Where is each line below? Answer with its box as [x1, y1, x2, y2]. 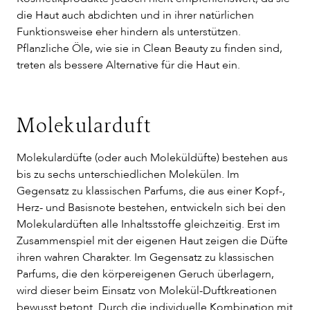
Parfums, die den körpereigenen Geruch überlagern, [17, 266, 274, 282]
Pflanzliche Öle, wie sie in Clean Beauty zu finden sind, [17, 41, 282, 56]
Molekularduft [17, 117, 152, 138]
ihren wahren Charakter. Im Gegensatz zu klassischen [17, 250, 274, 265]
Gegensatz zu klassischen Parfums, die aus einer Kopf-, [17, 183, 285, 199]
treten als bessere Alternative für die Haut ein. [17, 57, 240, 73]
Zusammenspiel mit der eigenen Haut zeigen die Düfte [17, 233, 288, 248]
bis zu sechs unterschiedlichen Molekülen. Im [17, 167, 239, 182]
